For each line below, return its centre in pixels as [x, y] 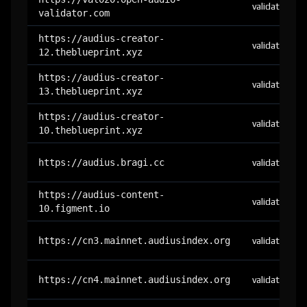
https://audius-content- [101, 195]
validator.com [74, 13]
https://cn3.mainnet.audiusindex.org [134, 241]
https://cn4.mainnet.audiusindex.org [134, 280]
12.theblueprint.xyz [90, 52]
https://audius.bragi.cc [101, 162]
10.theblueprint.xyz [90, 130]
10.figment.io [74, 208]
